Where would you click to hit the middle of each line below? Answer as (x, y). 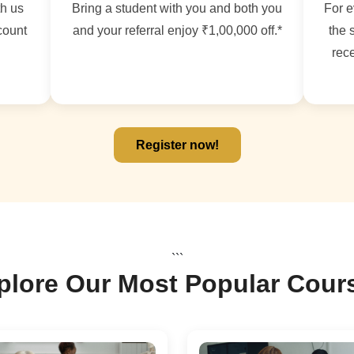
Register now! (177, 145)
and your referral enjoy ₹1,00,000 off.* (177, 30)
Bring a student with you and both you (177, 8)
